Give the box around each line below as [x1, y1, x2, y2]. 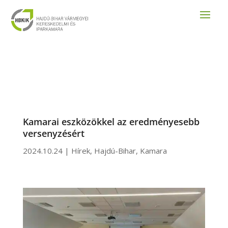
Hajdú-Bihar [94, 146, 136, 156]
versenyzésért [22, 127, 84, 139]
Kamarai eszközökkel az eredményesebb [22, 116, 199, 128]
